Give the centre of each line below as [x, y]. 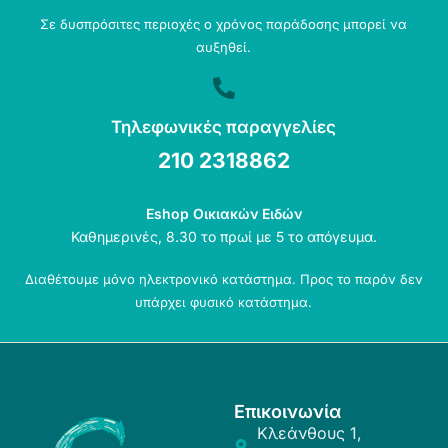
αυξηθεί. [224, 46]
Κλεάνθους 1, [309, 432]
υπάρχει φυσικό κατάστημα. [224, 301]
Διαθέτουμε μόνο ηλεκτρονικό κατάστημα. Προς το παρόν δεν [223, 278]
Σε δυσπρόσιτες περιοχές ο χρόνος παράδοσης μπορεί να [224, 23]
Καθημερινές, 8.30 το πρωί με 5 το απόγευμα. [223, 236]
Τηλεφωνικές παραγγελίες [224, 126]
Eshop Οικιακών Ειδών [223, 213]
